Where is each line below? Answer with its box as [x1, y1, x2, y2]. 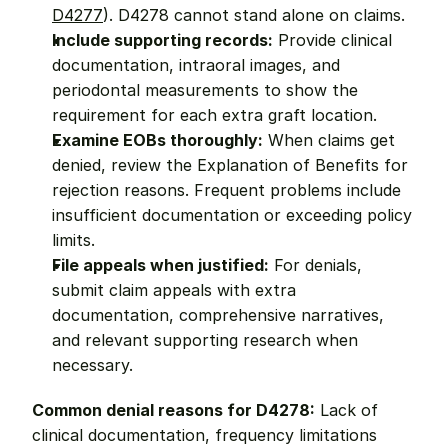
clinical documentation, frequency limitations [32, 425, 377, 445]
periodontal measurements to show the [52, 80, 358, 100]
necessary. [52, 355, 133, 375]
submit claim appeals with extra [52, 280, 296, 300]
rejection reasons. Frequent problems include [52, 180, 401, 200]
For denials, [269, 255, 362, 275]
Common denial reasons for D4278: [32, 400, 315, 420]
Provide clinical [273, 30, 392, 50]
